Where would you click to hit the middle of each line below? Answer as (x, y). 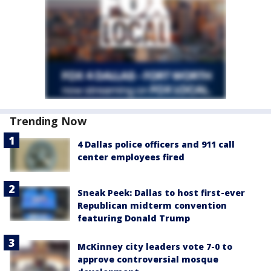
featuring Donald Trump (134, 218)
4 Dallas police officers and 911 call (156, 144)
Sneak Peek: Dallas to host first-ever (161, 193)
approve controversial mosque (148, 260)
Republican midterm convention (152, 206)
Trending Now (48, 121)
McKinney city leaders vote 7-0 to (155, 247)
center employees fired (131, 157)
